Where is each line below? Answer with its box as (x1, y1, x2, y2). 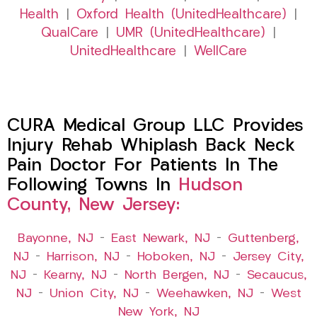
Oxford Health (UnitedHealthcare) (76, 8, 287, 23)
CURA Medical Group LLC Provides (7, 117, 304, 136)
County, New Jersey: (7, 197, 180, 215)
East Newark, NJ (111, 233, 210, 246)
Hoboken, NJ (137, 251, 215, 264)
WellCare (194, 45, 247, 59)
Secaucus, (246, 270, 307, 282)
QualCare (41, 27, 98, 41)
